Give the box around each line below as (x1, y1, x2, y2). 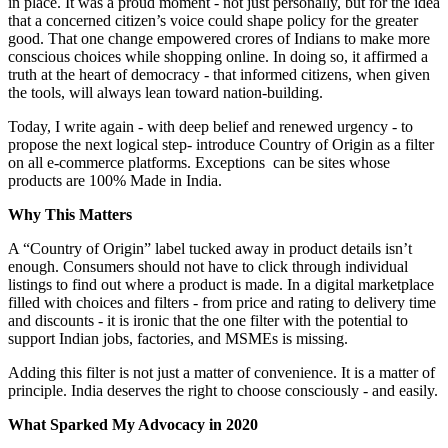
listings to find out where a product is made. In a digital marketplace (8, 275, 434, 293)
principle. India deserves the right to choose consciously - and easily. (8, 381, 438, 399)
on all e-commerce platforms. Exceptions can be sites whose (8, 153, 390, 171)
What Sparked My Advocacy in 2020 (8, 415, 258, 433)
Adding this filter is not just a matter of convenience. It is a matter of (8, 363, 435, 381)
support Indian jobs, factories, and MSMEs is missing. (8, 329, 348, 347)
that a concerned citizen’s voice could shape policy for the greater (8, 11, 418, 29)
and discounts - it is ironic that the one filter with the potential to (8, 311, 408, 329)
